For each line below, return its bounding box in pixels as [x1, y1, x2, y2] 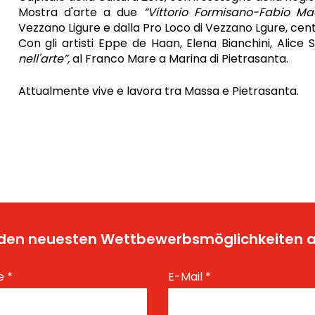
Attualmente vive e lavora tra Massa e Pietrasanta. [18, 83, 299, 99]
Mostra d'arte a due [18, 4, 144, 20]
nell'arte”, [18, 51, 72, 67]
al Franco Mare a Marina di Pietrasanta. [72, 51, 288, 67]
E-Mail [168, 269, 205, 285]
